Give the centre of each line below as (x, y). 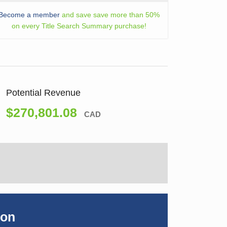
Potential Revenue (43, 93)
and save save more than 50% (110, 15)
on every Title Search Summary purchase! (79, 26)
